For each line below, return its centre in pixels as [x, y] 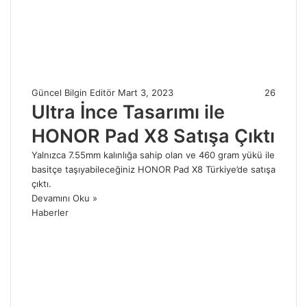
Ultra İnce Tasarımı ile [128, 112]
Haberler [50, 212]
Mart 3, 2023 [146, 92]
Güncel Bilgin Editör [73, 92]
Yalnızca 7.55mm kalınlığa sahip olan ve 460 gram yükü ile [153, 155]
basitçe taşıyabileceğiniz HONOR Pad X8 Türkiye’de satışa [153, 169]
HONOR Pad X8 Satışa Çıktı [153, 136]
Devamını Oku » [64, 198]
